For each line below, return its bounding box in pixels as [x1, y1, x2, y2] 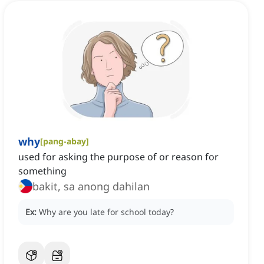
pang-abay [43, 136, 86, 147]
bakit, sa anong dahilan [32, 179, 150, 194]
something [18, 164, 67, 178]
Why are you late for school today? [39, 206, 174, 218]
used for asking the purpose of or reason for [18, 150, 219, 164]
